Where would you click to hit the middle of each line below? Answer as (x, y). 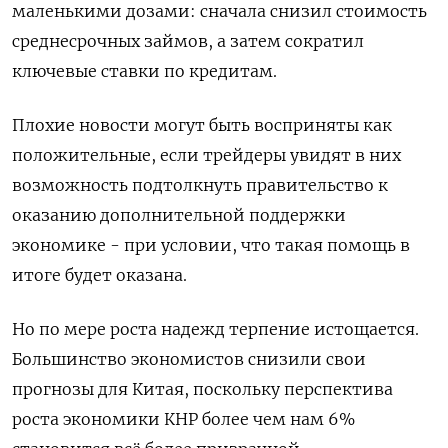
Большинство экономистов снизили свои (189, 359)
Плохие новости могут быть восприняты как (202, 125)
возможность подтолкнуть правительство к (200, 185)
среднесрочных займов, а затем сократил (188, 41)
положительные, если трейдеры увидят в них (206, 155)
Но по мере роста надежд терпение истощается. (215, 329)
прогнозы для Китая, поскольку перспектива (202, 389)
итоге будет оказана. (99, 275)
